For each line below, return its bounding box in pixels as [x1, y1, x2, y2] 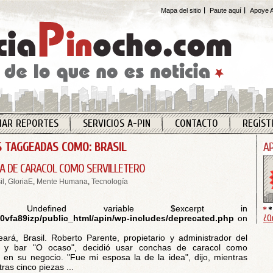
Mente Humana [37, 177, 88, 186]
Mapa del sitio [161, 7, 201, 14]
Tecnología [91, 177, 128, 186]
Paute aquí [210, 7, 241, 14]
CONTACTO [174, 117, 218, 130]
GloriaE [8, 177, 33, 186]
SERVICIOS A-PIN [82, 117, 151, 130]
